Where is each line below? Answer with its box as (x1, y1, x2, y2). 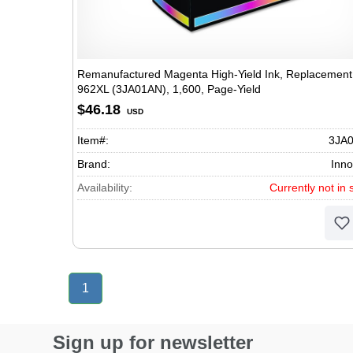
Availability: (77, 181, 132, 194)
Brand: (77, 158, 110, 170)
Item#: (77, 134, 109, 147)
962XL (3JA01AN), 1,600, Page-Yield (77, 83, 261, 95)
